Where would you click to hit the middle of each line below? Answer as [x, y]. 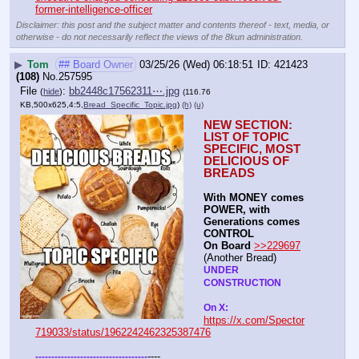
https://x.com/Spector [254, 320]
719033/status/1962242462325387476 [123, 332]
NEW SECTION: [248, 125]
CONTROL [230, 233]
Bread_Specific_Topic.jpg [130, 104]
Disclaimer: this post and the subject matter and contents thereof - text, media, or [173, 24]
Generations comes [252, 221]
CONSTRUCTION [242, 282]
